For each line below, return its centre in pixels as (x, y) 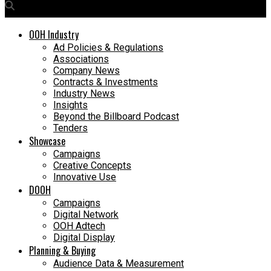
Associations (81, 59)
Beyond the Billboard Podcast (116, 117)
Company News (87, 71)
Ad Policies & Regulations (108, 48)
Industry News (84, 94)
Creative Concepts (92, 166)
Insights (70, 105)
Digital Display (84, 238)
